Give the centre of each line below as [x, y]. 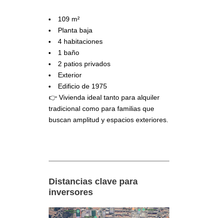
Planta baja [75, 30]
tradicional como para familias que [101, 109]
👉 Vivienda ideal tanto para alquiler [104, 97]
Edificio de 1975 [82, 86]
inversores [71, 192]
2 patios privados [84, 64]
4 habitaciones [80, 41]
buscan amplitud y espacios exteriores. [109, 120]
